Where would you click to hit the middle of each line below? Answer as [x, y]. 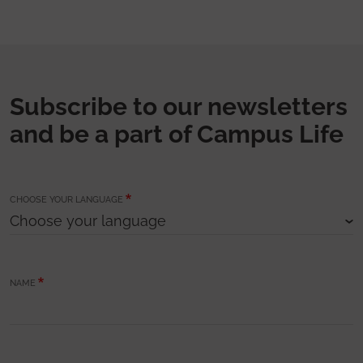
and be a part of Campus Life [177, 134]
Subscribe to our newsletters [179, 106]
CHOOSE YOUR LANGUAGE [66, 199]
